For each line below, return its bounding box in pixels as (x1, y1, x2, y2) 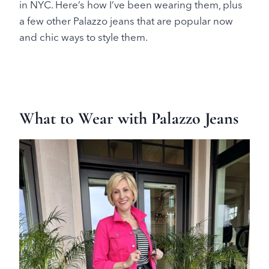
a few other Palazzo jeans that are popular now (19, 14, 233, 27)
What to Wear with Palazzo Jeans (19, 107, 238, 128)
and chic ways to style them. (19, 30, 148, 43)
